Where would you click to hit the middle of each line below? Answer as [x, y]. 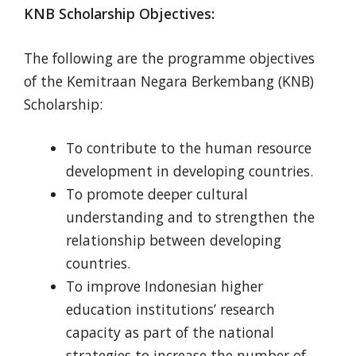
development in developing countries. [189, 170]
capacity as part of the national [170, 332]
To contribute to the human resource [188, 147]
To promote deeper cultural [157, 193]
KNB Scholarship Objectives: [119, 14]
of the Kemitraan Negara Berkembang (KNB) [169, 81]
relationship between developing [173, 240]
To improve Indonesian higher [164, 286]
